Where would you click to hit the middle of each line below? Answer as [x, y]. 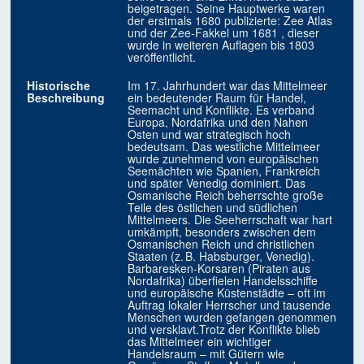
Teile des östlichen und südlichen [213, 208]
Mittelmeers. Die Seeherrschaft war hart [230, 220]
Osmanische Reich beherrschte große [226, 195]
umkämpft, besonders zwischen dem [222, 232]
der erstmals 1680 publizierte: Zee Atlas [230, 21]
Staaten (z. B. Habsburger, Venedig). [221, 256]
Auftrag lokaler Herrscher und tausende [230, 305]
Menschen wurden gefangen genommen [232, 317]
